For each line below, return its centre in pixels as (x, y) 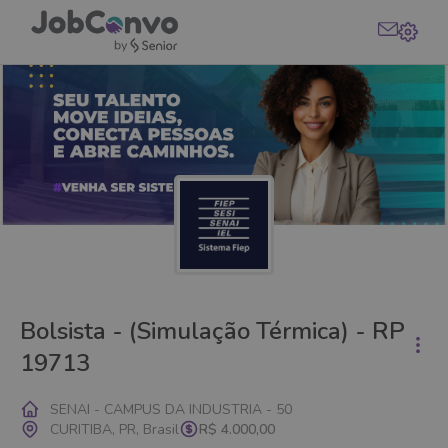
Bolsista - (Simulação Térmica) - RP (212, 331)
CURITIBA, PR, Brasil (114, 429)
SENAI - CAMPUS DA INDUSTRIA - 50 (171, 409)
